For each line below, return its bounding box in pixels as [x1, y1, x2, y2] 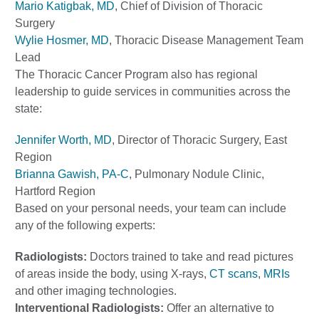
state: [15, 103, 42, 115]
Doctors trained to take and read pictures [87, 251, 293, 263]
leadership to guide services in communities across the [15, 85, 291, 98]
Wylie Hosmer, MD [15, 34, 109, 46]
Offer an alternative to [164, 302, 274, 314]
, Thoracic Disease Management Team [109, 34, 303, 46]
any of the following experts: [15, 219, 155, 231]
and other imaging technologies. [15, 285, 179, 297]
